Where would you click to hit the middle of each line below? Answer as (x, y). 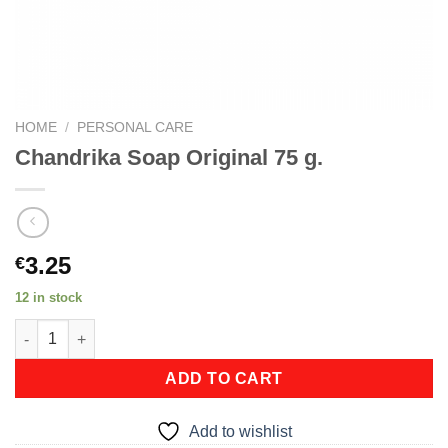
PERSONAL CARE (135, 127)
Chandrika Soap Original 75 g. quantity (146, 329)
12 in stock (48, 298)
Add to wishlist (240, 432)
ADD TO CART (224, 379)
